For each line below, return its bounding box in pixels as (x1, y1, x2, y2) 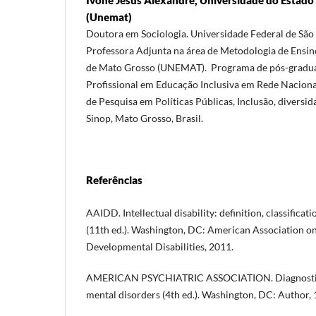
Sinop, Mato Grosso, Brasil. (86, 111, 203, 124)
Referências (86, 173, 142, 186)
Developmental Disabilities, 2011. (86, 240, 233, 253)
